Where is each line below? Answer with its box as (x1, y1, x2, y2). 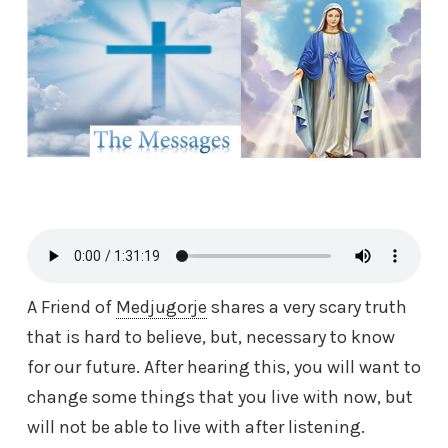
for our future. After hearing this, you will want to (27, 356, 421, 379)
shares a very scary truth (207, 296, 407, 319)
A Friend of (27, 296, 116, 319)
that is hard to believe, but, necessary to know (27, 326, 395, 349)
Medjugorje (116, 296, 207, 319)
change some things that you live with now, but (27, 386, 413, 409)
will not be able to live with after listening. (27, 416, 365, 439)
